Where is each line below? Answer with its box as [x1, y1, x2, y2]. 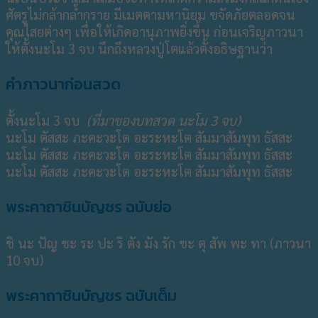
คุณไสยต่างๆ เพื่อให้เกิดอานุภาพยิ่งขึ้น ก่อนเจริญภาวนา [6, 23, 303, 40]
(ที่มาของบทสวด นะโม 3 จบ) [87, 111, 241, 129]
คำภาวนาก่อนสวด [6, 72, 121, 97]
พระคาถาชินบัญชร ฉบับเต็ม [6, 283, 177, 307]
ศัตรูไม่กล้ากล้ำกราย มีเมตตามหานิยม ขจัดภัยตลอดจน [6, 6, 295, 23]
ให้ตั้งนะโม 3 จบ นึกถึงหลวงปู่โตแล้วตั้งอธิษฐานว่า [6, 40, 273, 57]
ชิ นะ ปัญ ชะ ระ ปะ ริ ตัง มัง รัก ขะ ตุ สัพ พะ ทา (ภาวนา [6, 234, 311, 251]
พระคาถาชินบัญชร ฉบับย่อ [6, 195, 172, 219]
